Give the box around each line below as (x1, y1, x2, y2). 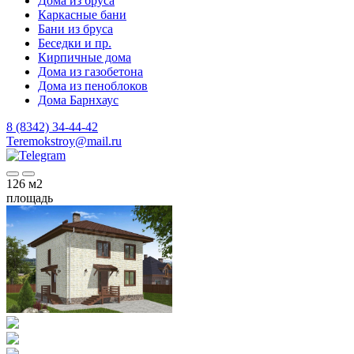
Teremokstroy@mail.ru (6, 134, 122, 148)
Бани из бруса (38, 22, 113, 36)
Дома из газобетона (38, 65, 143, 78)
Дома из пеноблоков (38, 79, 148, 92)
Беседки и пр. (38, 36, 111, 50)
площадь (6, 191, 53, 205)
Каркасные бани (38, 8, 126, 21)
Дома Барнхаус (38, 93, 119, 107)
